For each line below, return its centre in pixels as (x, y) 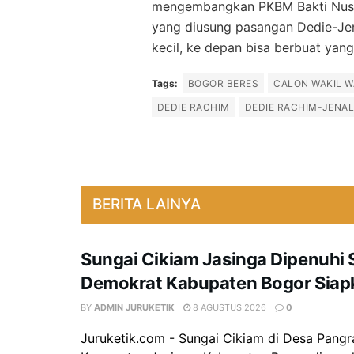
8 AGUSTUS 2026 (228, 307)
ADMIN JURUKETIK (134, 307)
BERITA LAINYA (147, 204)
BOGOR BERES (224, 83)
